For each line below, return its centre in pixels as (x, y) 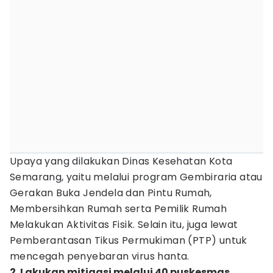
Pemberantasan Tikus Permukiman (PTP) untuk (129, 240)
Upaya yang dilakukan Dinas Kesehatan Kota (121, 161)
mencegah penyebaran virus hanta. (100, 256)
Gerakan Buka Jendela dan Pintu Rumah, (111, 193)
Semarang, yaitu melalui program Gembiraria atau (136, 177)
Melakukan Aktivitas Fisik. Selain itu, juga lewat (124, 225)
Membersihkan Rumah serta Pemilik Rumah (119, 209)
